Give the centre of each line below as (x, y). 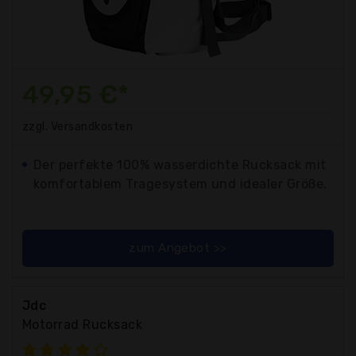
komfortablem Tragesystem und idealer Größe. (180, 184)
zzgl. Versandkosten (78, 126)
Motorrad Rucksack (83, 324)
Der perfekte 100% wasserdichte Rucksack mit (180, 164)
